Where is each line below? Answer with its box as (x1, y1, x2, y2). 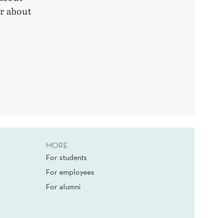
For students (46, 152, 87, 162)
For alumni (46, 181, 81, 191)
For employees (46, 166, 94, 177)
